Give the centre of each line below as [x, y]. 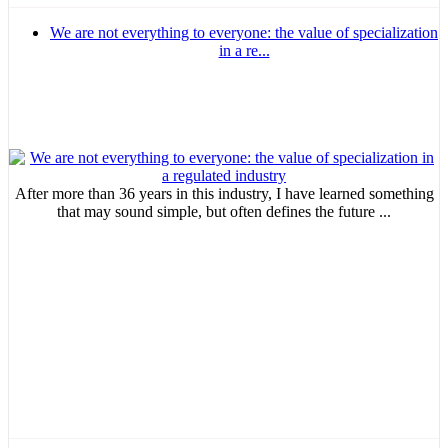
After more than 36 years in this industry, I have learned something [224, 194]
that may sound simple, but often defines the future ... [224, 212]
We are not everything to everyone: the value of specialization [244, 33]
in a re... [244, 51]
